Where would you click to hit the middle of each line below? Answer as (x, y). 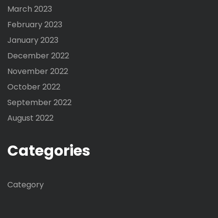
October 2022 (34, 87)
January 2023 (33, 40)
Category (26, 184)
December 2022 (38, 56)
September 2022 (39, 103)
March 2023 (30, 9)
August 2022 (30, 118)
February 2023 (35, 25)
